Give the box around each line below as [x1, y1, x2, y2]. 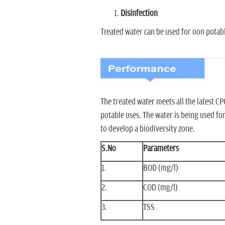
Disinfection [120, 8, 158, 19]
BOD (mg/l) [143, 163, 178, 173]
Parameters [143, 143, 179, 154]
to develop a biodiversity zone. [100, 124, 195, 134]
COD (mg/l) [143, 182, 178, 193]
